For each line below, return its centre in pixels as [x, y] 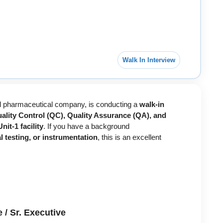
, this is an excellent [129, 137]
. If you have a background [86, 126]
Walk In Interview [149, 60]
